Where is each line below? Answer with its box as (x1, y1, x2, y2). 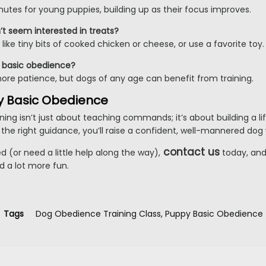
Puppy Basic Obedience (164, 208, 263, 220)
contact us (163, 145, 220, 160)
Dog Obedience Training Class (35, 208, 161, 220)
